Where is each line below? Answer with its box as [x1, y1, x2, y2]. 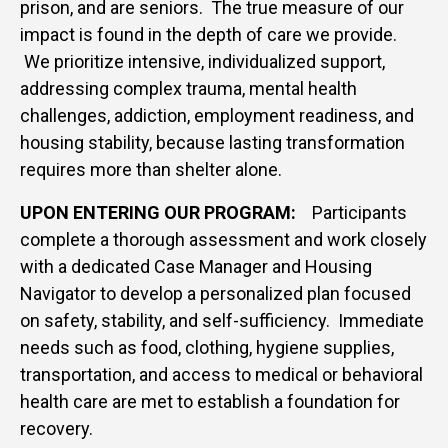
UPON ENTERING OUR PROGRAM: [20, 202, 300, 224]
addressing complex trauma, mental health [20, 78, 357, 100]
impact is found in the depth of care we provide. [20, 24, 397, 46]
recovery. [20, 418, 93, 440]
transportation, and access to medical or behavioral [20, 364, 423, 386]
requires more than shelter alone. [20, 159, 282, 181]
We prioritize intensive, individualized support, [20, 51, 385, 73]
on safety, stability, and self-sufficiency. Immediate [20, 310, 424, 332]
